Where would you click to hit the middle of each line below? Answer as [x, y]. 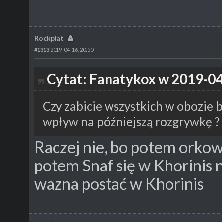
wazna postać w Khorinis [119, 184]
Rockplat [49, 38]
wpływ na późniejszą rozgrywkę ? [131, 121]
